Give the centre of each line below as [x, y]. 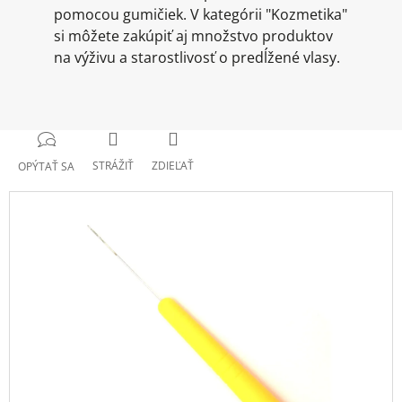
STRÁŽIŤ [113, 165]
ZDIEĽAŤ [173, 165]
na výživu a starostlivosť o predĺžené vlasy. [197, 58]
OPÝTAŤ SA [46, 167]
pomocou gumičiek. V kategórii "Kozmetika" [201, 15]
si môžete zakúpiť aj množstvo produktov [193, 36]
